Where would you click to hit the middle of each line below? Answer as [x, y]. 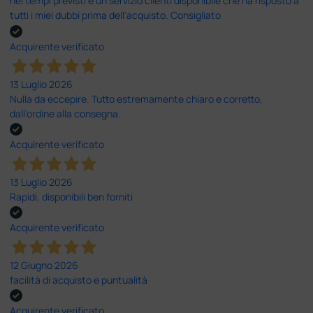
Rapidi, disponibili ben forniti [72, 196]
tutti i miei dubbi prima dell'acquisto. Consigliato [116, 15]
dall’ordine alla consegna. [66, 113]
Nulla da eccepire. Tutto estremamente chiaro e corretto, [137, 99]
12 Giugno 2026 [44, 265]
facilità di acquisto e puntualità [79, 280]
